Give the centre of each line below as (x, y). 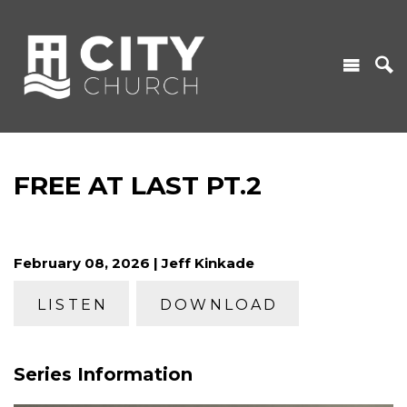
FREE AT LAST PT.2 (138, 185)
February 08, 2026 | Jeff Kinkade (134, 263)
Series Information (103, 374)
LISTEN (73, 304)
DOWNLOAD (219, 304)
